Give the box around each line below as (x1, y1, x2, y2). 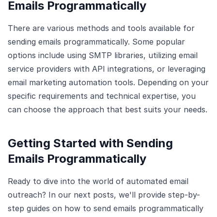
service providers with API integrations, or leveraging (8, 64, 205, 74)
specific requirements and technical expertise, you (8, 91, 196, 101)
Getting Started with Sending (8, 136, 173, 150)
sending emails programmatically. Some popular (8, 37, 185, 46)
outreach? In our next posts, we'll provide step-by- (8, 190, 200, 200)
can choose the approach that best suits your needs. (8, 105, 207, 114)
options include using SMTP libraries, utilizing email (8, 50, 198, 60)
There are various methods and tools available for (8, 23, 195, 33)
